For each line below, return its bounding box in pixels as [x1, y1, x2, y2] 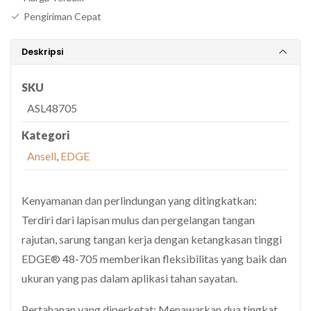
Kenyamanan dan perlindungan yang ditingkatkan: [22, 194, 257, 207]
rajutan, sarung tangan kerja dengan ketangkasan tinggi [22, 233, 282, 246]
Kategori [22, 128, 69, 142]
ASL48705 [27, 101, 77, 115]
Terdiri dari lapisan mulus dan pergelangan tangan [22, 213, 255, 226]
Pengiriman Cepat [24, 10, 101, 22]
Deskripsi [22, 46, 63, 58]
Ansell [27, 149, 56, 162]
